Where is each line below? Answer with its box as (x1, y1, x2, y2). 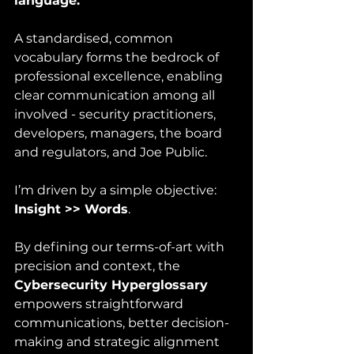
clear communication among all (14, 87, 218, 103)
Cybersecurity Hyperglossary (14, 277, 208, 292)
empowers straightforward (14, 296, 186, 311)
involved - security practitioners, (14, 106, 219, 122)
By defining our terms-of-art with (14, 239, 228, 254)
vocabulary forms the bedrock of (14, 49, 222, 65)
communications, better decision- (14, 314, 229, 330)
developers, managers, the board (14, 125, 225, 141)
